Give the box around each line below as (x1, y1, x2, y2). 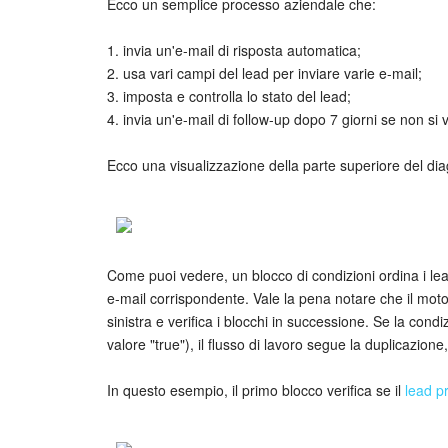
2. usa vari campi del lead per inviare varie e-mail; (107, 62, 422, 83)
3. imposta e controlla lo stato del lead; (107, 85, 351, 106)
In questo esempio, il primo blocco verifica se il (107, 379, 405, 400)
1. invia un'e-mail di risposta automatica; (107, 39, 361, 60)
